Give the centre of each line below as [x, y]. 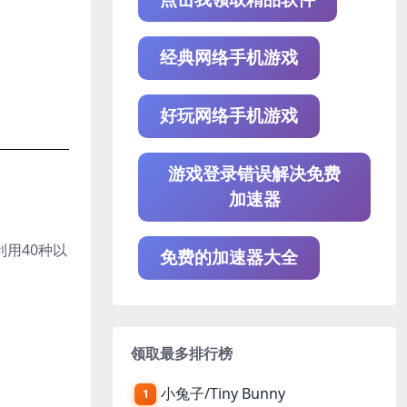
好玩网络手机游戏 [229, 115]
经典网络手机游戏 [229, 57]
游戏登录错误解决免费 [254, 174]
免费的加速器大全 [229, 257]
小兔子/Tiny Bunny [223, 394]
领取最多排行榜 [182, 353]
